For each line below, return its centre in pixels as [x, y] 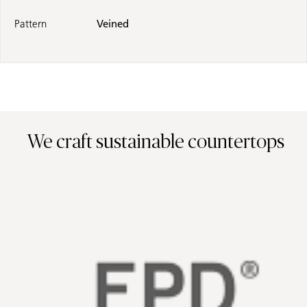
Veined [113, 24]
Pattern [30, 24]
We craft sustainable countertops [156, 143]
